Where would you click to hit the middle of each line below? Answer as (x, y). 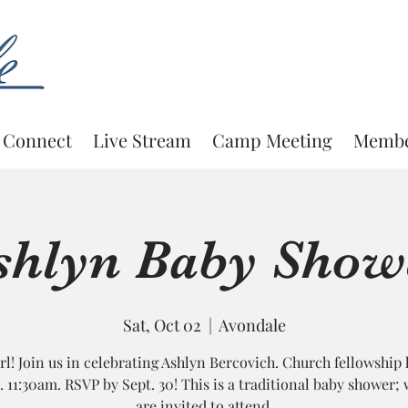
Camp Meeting (272, 140)
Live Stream (142, 140)
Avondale (252, 325)
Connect (37, 140)
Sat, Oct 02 (162, 325)
